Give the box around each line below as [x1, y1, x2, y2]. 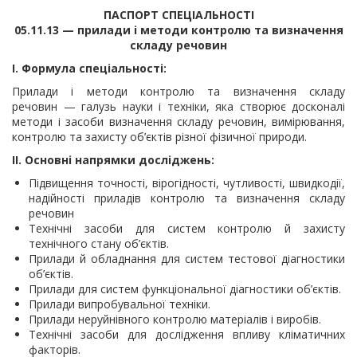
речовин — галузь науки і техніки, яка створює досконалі [12, 99, 345, 114]
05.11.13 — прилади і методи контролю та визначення [14, 22, 343, 37]
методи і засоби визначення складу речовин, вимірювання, [12, 114, 345, 129]
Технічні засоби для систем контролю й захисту [29, 221, 345, 236]
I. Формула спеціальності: [12, 61, 167, 76]
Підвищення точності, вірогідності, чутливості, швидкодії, [29, 175, 345, 190]
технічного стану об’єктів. [29, 236, 169, 251]
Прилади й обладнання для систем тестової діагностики [29, 251, 345, 266]
